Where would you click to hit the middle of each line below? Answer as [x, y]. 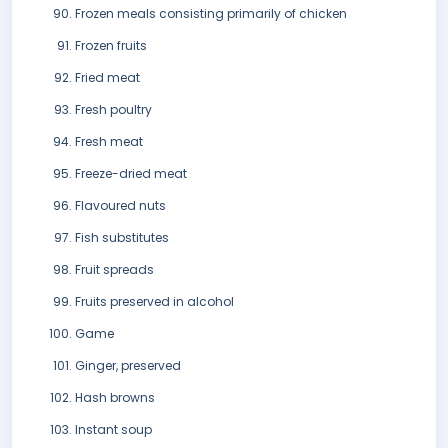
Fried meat [107, 78]
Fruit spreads [114, 270]
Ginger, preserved [128, 366]
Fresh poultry [113, 110]
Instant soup [113, 430]
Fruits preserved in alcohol [154, 302]
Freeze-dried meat [131, 174]
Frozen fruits [111, 46]
